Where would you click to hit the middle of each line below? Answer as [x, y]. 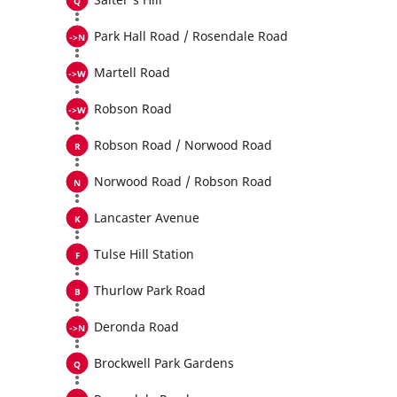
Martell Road [132, 72]
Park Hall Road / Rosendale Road [191, 36]
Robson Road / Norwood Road [183, 145]
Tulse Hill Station [144, 254]
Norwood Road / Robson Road [183, 181]
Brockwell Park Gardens [164, 363]
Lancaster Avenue [147, 218]
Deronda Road [136, 327]
